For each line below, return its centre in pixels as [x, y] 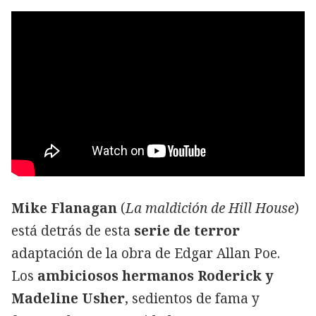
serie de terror [187, 230]
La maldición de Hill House [210, 208]
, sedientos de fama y [192, 298]
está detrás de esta [73, 230]
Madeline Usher [68, 298]
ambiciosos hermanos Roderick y [156, 275]
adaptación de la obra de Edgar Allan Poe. [146, 253]
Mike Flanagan [64, 208]
